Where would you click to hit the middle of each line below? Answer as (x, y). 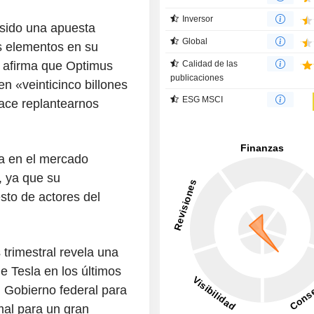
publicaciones (197, 77)
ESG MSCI (203, 99)
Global (195, 41)
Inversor (198, 19)
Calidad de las (210, 63)
